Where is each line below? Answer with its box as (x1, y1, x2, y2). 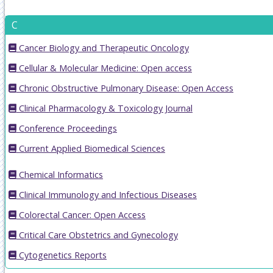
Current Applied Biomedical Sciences (16, 142, 165, 154)
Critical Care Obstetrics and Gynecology (16, 229, 178, 241)
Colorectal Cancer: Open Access (16, 208, 146, 221)
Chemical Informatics (16, 168, 103, 180)
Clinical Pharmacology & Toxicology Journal (16, 102, 193, 114)
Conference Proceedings (16, 122, 117, 134)
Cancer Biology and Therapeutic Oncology (16, 41, 189, 54)
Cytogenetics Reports (16, 249, 107, 261)
